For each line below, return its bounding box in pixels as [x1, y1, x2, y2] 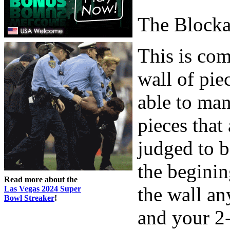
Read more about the [4, 175, 78, 184]
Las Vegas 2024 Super [4, 184, 81, 193]
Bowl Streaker [4, 193, 54, 202]
